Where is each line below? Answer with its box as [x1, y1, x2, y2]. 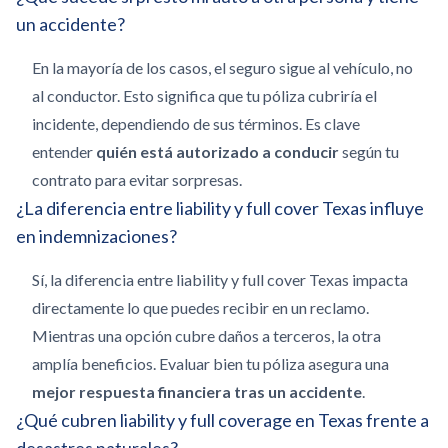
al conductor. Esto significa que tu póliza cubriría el [32, 86, 377, 105]
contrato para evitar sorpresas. [32, 170, 242, 189]
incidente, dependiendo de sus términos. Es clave [32, 114, 360, 133]
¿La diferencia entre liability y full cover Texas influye [16, 197, 424, 219]
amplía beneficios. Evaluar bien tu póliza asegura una [32, 354, 389, 373]
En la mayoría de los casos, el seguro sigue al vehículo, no [32, 58, 413, 77]
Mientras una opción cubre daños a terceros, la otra [32, 326, 381, 345]
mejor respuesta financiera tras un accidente [32, 382, 362, 401]
